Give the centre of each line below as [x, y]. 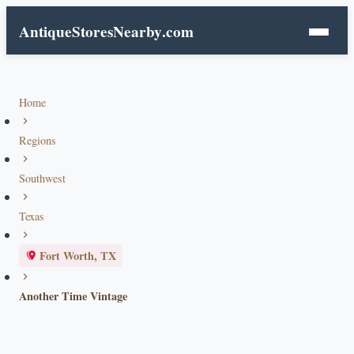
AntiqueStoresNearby [90, 32]
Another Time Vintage [73, 296]
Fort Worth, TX [78, 256]
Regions [38, 140]
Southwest [42, 178]
